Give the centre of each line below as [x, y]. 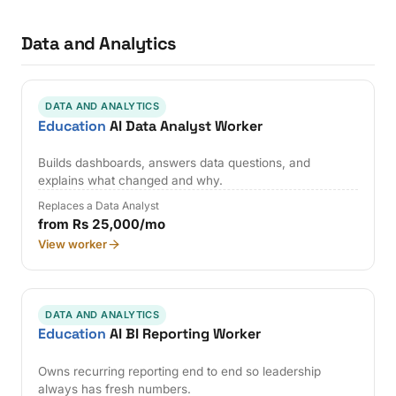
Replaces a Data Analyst [99, 206]
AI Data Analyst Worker [185, 126]
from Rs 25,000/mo [102, 225]
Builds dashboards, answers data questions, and [175, 163]
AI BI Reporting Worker [184, 334]
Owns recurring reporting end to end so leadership [180, 371]
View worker [73, 244]
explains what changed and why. [131, 181]
